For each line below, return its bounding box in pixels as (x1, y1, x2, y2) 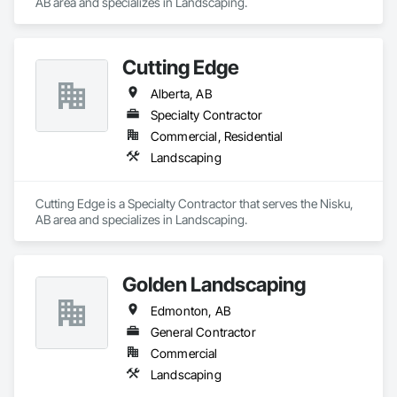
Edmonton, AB (151, 303, 230, 318)
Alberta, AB (151, 86, 212, 101)
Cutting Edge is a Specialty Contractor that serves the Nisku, (35, 196, 354, 211)
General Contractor (151, 324, 256, 339)
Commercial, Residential (151, 128, 284, 144)
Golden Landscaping (122, 272, 306, 296)
